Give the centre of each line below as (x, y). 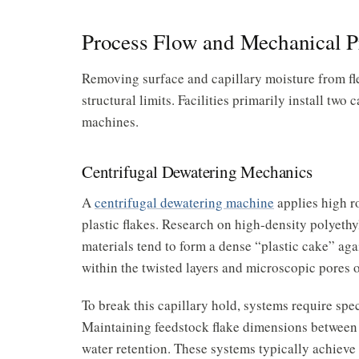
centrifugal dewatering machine (184, 202)
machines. (110, 121)
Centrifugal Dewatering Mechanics (197, 171)
